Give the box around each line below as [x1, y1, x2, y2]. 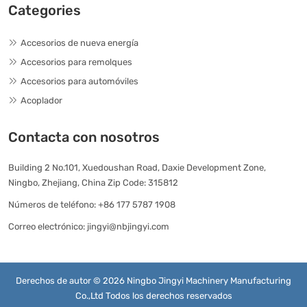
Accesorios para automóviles [21, 75, 138, 86]
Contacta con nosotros [8, 128, 160, 145]
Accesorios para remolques [21, 56, 132, 67]
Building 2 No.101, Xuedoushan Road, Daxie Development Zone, [8, 162, 266, 173]
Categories [8, 1, 81, 19]
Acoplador [21, 95, 62, 106]
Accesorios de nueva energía [21, 37, 138, 48]
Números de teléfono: [8, 199, 96, 210]
